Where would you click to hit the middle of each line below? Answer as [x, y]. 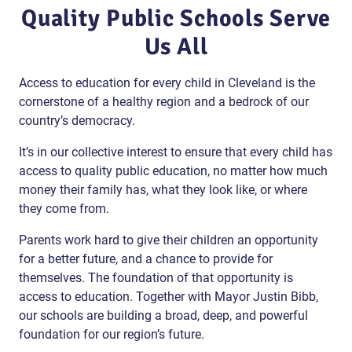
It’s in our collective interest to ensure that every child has [176, 152]
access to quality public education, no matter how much [173, 170]
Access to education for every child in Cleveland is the [167, 82]
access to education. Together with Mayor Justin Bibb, [169, 296]
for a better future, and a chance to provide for [146, 258]
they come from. [64, 208]
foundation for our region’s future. [112, 334]
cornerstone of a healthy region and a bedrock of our [164, 101]
